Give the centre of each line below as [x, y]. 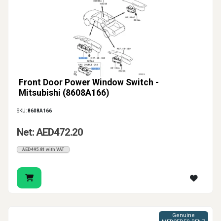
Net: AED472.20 [50, 132]
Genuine [184, 216]
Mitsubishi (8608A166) [64, 93]
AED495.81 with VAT [43, 150]
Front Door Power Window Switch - [89, 83]
